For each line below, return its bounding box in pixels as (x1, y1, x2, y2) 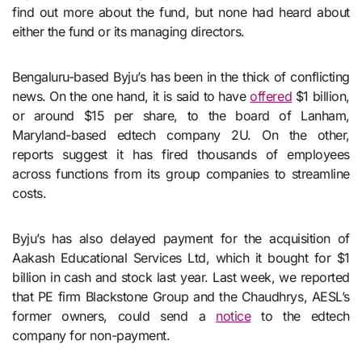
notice (216, 307, 251, 324)
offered (250, 87, 293, 104)
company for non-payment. (12, 326, 170, 343)
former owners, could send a (12, 307, 217, 324)
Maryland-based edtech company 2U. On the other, (12, 126, 350, 143)
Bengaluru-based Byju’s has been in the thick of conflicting (12, 68, 350, 85)
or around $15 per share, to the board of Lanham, (12, 107, 350, 124)
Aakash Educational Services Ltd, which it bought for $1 (12, 249, 350, 266)
